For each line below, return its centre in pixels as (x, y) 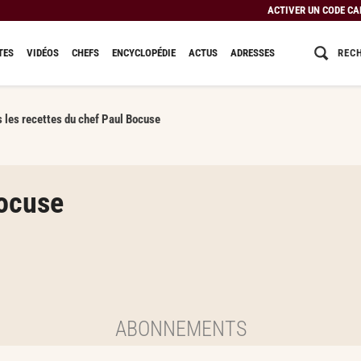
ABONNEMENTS (180, 328)
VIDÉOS (42, 53)
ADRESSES (252, 53)
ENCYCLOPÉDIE (143, 53)
